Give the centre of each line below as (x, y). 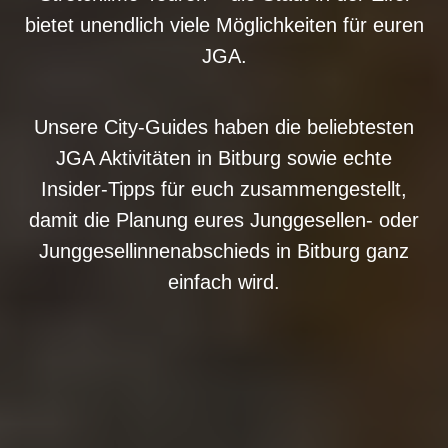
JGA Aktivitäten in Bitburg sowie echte (224, 158)
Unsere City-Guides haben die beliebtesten (224, 127)
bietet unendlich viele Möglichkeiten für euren (224, 25)
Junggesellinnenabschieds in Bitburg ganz (224, 251)
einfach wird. (224, 282)
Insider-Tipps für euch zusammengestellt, (224, 189)
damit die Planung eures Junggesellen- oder (224, 220)
